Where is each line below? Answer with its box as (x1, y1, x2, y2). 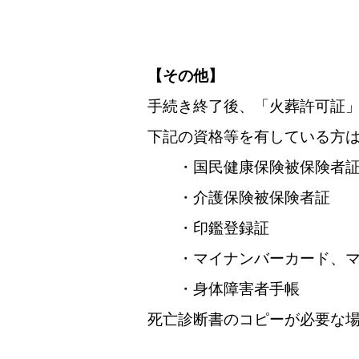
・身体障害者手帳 (147, 280, 300, 297)
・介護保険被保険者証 (147, 189, 330, 206)
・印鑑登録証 (147, 220, 269, 236)
